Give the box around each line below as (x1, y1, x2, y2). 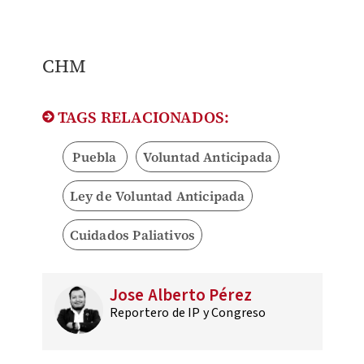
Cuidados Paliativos (69, 226, 196, 245)
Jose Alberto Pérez (109, 283, 253, 308)
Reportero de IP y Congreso (109, 304, 266, 323)
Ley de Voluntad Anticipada (69, 187, 245, 206)
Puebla (72, 148, 117, 167)
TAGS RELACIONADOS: (54, 106, 230, 128)
